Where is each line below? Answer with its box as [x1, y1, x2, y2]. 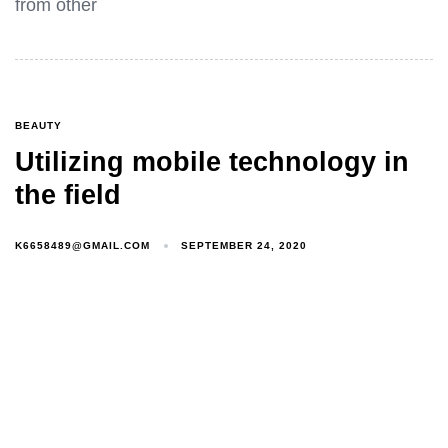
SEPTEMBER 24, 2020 [181, 240, 308, 252]
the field [15, 179, 121, 210]
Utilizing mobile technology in [15, 146, 409, 177]
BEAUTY [15, 119, 62, 131]
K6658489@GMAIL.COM [15, 239, 150, 251]
